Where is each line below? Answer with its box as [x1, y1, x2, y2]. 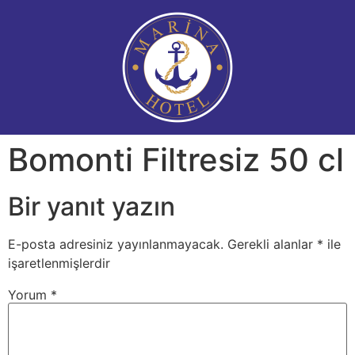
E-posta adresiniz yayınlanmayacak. [8, 236, 223, 252]
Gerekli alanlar [227, 236, 317, 252]
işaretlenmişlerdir [8, 255, 110, 271]
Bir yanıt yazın [8, 191, 175, 222]
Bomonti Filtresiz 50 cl [8, 140, 344, 179]
